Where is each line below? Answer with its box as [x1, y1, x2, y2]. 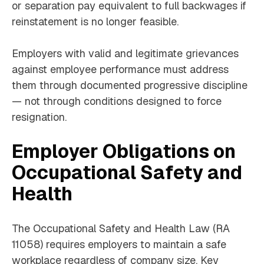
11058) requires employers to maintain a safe [12, 237, 226, 252]
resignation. [12, 110, 67, 124]
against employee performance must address [12, 62, 229, 77]
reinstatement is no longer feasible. [12, 15, 179, 29]
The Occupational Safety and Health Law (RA [12, 222, 230, 236]
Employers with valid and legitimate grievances [12, 47, 239, 61]
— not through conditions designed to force [12, 94, 222, 108]
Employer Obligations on [12, 139, 236, 164]
